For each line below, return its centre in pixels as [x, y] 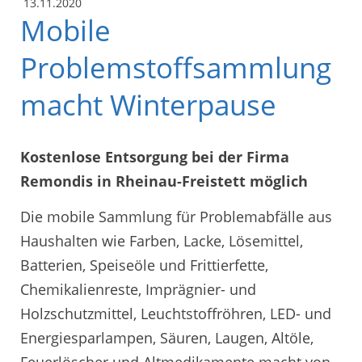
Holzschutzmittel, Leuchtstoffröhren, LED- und [176, 313]
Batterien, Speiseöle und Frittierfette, [144, 265]
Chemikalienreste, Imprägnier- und [138, 289]
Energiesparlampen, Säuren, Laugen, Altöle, [167, 337]
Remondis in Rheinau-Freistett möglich [164, 181]
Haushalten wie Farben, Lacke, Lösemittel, [162, 240]
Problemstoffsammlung [176, 67]
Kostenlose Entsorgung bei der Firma [155, 157]
